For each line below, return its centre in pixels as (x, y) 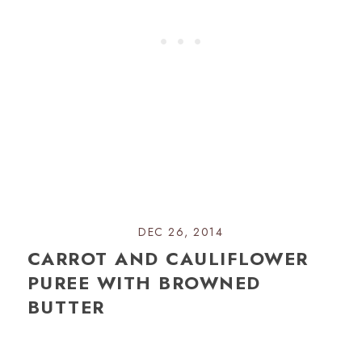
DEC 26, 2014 (181, 232)
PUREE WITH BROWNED (144, 282)
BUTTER (66, 307)
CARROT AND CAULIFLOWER (168, 258)
